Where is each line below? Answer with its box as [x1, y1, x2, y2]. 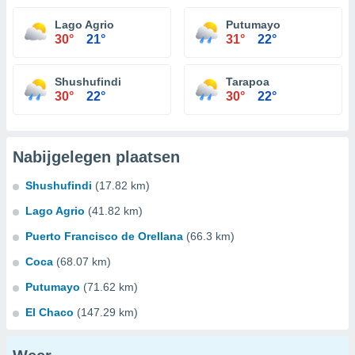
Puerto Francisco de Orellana [25, 230, 183, 242]
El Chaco [25, 306, 74, 319]
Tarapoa [226, 75, 269, 88]
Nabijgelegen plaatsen [13, 148, 180, 166]
